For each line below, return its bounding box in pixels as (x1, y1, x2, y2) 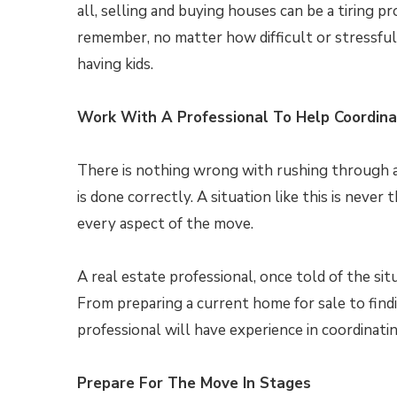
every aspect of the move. (77, 214, 253, 234)
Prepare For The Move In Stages (77, 373, 311, 393)
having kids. (77, 54, 153, 74)
